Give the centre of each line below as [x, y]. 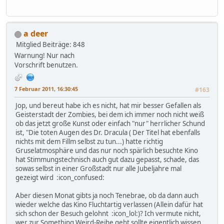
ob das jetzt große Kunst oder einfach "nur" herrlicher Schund [110, 124]
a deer [36, 34]
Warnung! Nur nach [44, 56]
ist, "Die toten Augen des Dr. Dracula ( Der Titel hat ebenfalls [108, 133]
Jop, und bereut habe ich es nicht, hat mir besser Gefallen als [108, 106]
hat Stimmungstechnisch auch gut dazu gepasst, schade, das [107, 160]
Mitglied [28, 45]
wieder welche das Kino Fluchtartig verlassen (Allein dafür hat [109, 205]
